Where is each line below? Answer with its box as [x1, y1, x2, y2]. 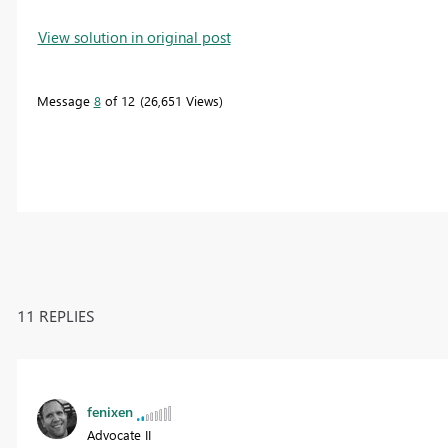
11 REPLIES [16, 304, 95, 326]
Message [36, 91, 94, 109]
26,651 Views [143, 91, 219, 109]
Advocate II [86, 425, 151, 443]
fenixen [86, 401, 133, 421]
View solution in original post [37, 26, 231, 47]
